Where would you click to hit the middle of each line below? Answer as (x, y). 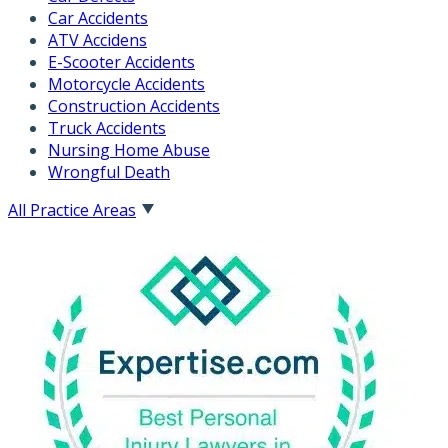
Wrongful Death (109, 171)
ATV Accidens (97, 39)
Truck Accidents (107, 127)
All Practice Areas (72, 209)
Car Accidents (98, 17)
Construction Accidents (134, 105)
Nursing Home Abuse (129, 149)
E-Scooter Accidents (121, 61)
